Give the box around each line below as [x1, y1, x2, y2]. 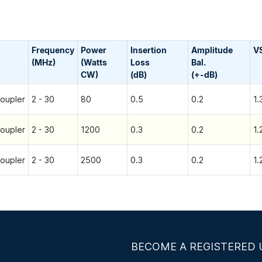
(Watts [81, 57, 107, 68]
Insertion [130, 45, 167, 56]
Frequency [32, 45, 74, 56]
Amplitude [191, 45, 233, 56]
